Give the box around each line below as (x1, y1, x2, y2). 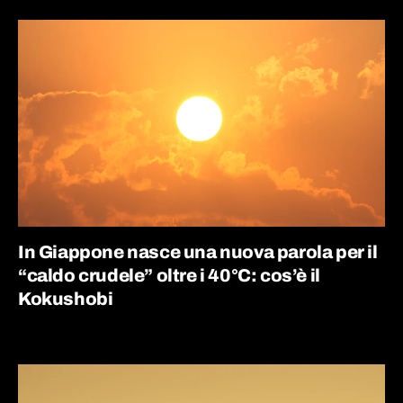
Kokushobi (18, 288, 113, 309)
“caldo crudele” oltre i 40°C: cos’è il (18, 264, 320, 285)
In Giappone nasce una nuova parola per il (18, 241, 378, 262)
